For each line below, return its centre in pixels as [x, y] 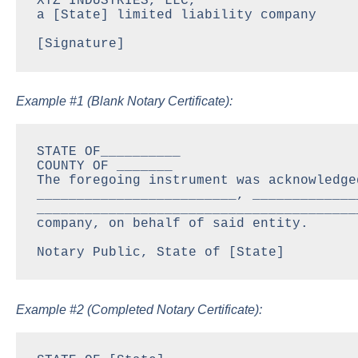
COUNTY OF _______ [104, 166]
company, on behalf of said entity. [172, 223]
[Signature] [80, 44]
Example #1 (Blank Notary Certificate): [124, 101]
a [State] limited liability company [176, 15]
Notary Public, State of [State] [160, 252]
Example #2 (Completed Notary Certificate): [139, 309]
